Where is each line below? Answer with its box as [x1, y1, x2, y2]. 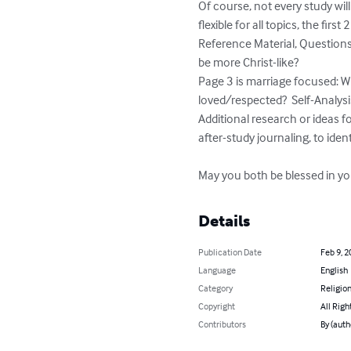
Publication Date [198, 246, 262, 258]
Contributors [198, 318, 247, 330]
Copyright [198, 300, 236, 312]
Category [198, 282, 233, 294]
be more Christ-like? [198, 54, 302, 70]
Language [198, 264, 237, 276]
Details [198, 212, 251, 230]
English [320, 264, 348, 276]
